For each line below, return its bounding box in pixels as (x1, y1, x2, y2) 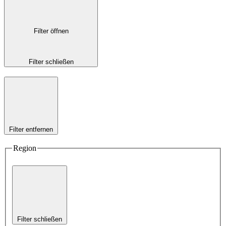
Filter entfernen (9, 125, 53, 133)
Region (13, 144, 36, 153)
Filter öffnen (33, 27, 69, 35)
